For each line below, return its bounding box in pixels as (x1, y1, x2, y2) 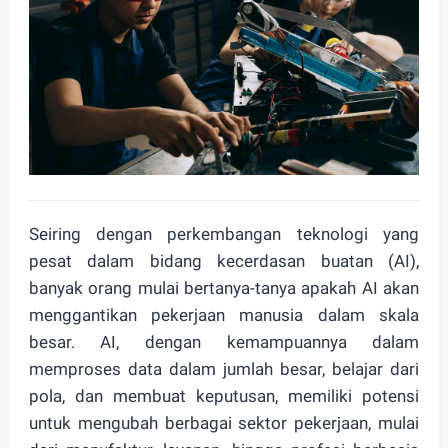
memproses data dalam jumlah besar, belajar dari (28, 359, 420, 379)
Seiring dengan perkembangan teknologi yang (28, 224, 420, 244)
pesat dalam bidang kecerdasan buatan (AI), (28, 251, 420, 271)
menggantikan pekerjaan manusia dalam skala (28, 305, 420, 325)
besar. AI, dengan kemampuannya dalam (28, 332, 420, 352)
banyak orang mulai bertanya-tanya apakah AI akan (28, 278, 420, 298)
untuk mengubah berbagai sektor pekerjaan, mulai (28, 413, 420, 433)
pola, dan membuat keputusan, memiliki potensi (28, 386, 420, 406)
